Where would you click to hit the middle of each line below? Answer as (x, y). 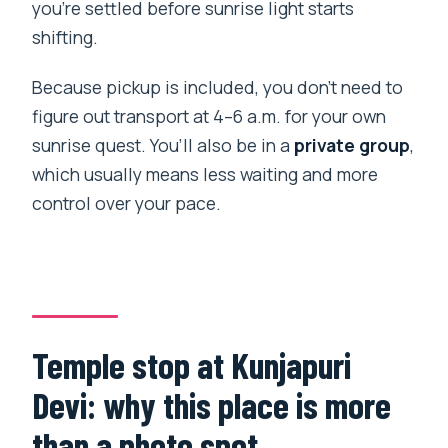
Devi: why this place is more (212, 405)
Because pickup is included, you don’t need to (218, 86)
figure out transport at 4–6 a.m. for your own (209, 115)
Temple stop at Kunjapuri (192, 365)
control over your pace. (127, 202)
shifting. (65, 36)
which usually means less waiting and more (205, 173)
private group (352, 144)
